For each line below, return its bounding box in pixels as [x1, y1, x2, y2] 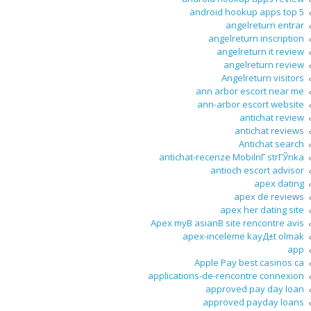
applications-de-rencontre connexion [148, 269, 304, 283]
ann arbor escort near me [196, 85, 304, 98]
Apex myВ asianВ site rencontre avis [151, 217, 304, 230]
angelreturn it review [217, 45, 304, 58]
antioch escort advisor [210, 164, 304, 177]
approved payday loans [203, 296, 304, 309]
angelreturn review [224, 58, 304, 72]
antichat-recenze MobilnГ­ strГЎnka [159, 151, 304, 164]
